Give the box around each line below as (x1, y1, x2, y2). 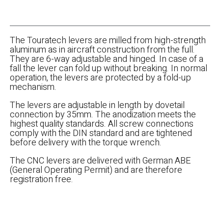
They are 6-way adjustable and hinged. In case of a (10, 52, 203, 66)
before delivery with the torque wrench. (10, 136, 162, 149)
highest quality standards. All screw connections (10, 117, 193, 131)
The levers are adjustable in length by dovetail (10, 98, 185, 112)
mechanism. (10, 80, 56, 94)
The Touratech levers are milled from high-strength (10, 33, 206, 47)
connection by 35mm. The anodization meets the (10, 108, 196, 121)
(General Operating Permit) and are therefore (10, 163, 182, 177)
